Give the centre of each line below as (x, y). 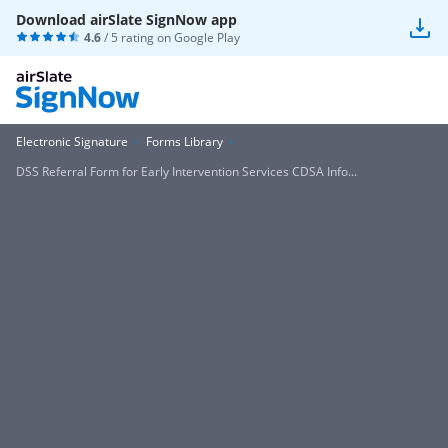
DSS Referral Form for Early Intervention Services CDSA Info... (186, 171)
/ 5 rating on (137, 37)
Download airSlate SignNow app (126, 19)
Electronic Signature (72, 141)
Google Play (207, 37)
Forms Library (184, 141)
